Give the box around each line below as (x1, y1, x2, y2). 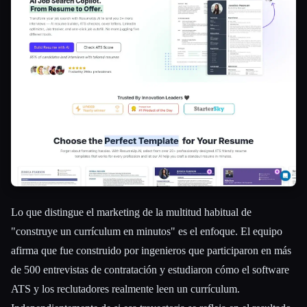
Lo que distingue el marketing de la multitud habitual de (11, 206, 251, 218)
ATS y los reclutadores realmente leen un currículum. (11, 282, 240, 295)
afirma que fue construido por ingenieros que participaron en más (11, 244, 291, 256)
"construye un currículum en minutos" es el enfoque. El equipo (11, 225, 282, 237)
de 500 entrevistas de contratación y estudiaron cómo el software (11, 263, 289, 275)
